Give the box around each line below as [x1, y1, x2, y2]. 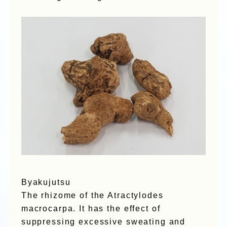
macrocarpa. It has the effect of [21, 204, 161, 213]
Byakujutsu [21, 178, 71, 187]
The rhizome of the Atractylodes [21, 191, 164, 200]
